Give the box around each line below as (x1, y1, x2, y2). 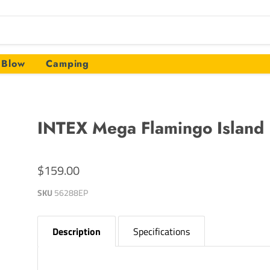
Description (52, 224, 101, 239)
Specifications (133, 224, 190, 239)
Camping (45, 56, 90, 71)
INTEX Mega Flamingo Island (37, 115, 265, 140)
